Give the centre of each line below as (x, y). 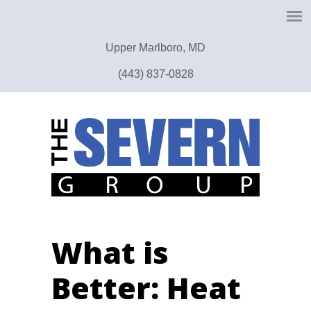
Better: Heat (146, 288)
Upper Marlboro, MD (155, 48)
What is (110, 252)
